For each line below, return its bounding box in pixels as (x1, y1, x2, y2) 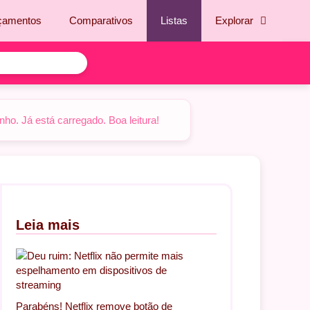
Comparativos (69, 15, 133, 26)
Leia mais (16, 217, 80, 233)
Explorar (215, 15, 253, 26)
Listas (161, 15, 188, 26)
